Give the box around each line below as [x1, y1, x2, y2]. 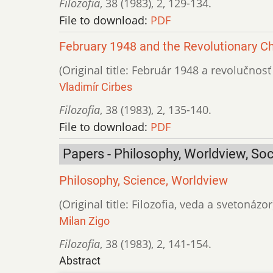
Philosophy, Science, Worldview [59, 173, 228, 188]
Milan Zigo [59, 214, 110, 227]
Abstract [59, 253, 101, 267]
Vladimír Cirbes [59, 80, 132, 93]
